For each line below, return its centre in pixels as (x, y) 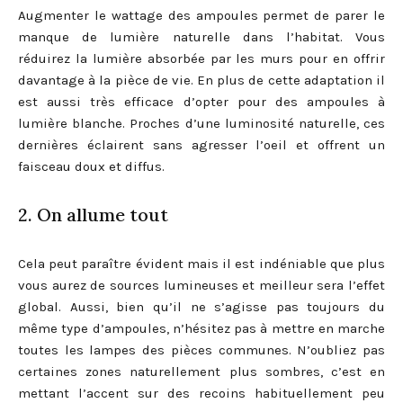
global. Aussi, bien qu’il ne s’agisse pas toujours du (201, 307)
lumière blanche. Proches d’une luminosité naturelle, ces (201, 124)
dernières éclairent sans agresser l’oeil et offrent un (201, 145)
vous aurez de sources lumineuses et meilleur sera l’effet (201, 286)
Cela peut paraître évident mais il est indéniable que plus (201, 264)
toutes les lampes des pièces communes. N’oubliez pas (201, 350)
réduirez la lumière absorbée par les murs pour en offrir (201, 59)
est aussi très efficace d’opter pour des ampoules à (201, 102)
